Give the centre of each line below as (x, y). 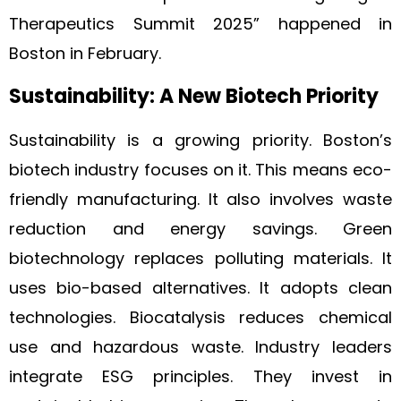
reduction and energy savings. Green (200, 229)
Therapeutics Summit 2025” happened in (200, 24)
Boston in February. (85, 53)
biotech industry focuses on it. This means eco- (200, 170)
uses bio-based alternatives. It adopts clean (200, 288)
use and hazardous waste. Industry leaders (200, 347)
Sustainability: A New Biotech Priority (194, 96)
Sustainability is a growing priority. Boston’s (200, 140)
